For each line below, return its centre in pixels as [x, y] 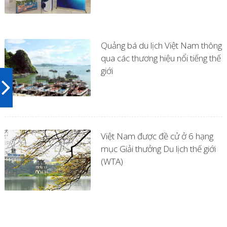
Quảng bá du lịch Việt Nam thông [161, 45]
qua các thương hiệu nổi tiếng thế [161, 58]
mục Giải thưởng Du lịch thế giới [158, 149]
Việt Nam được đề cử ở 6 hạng [157, 136]
